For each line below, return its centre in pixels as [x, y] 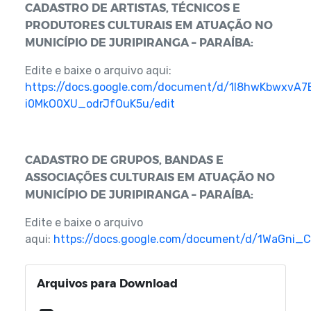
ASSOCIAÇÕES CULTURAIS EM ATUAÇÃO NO [150, 176]
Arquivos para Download [107, 283]
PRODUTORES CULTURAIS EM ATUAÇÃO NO [149, 24]
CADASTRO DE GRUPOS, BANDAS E [124, 159]
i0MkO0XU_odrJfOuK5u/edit [100, 103]
